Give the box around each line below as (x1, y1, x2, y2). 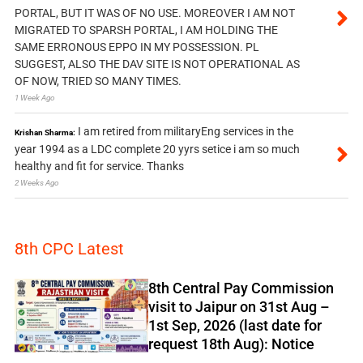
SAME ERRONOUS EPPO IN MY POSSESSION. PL (14, 40, 259, 53)
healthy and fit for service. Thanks (14, 159, 184, 173)
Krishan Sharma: (14, 127, 75, 137)
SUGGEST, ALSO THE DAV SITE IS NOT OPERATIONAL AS (14, 57, 300, 70)
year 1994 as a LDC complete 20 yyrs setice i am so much (14, 142, 300, 156)
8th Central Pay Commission (147, 279, 334, 297)
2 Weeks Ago (14, 177, 59, 187)
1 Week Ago (14, 92, 55, 102)
